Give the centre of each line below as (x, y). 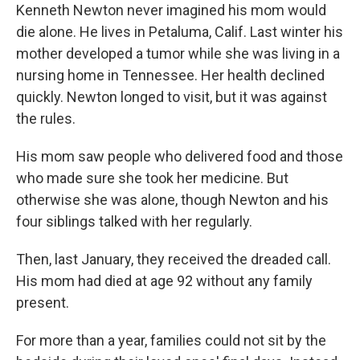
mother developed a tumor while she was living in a (178, 53)
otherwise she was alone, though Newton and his (172, 200)
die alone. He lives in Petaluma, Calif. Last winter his (180, 32)
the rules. (46, 119)
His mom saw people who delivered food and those (180, 156)
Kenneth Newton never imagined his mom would (171, 10)
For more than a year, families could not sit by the (171, 340)
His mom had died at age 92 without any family (164, 281)
